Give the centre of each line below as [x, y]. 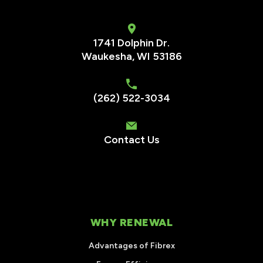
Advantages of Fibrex [131, 245]
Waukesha [107, 56]
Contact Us [131, 139]
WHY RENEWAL [131, 222]
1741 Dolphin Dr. [131, 43]
